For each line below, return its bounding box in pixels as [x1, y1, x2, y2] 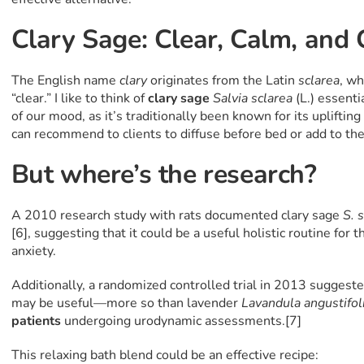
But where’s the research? [11, 157, 317, 193]
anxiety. [11, 242, 56, 261]
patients [11, 312, 64, 331]
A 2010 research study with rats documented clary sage [11, 206, 343, 225]
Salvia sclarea [212, 89, 296, 108]
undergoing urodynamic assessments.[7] [63, 312, 301, 331]
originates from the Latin [149, 71, 298, 90]
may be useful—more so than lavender [11, 294, 241, 313]
